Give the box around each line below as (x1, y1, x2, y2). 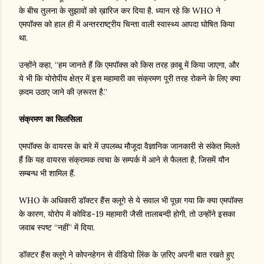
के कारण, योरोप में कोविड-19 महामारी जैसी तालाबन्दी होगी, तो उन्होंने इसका (19, 209, 235, 220)
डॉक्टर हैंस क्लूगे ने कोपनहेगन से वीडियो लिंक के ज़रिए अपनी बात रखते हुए (19, 249, 234, 260)
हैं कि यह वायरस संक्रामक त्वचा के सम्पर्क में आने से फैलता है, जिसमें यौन (19, 154, 229, 166)
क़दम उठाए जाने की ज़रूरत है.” (19, 87, 107, 98)
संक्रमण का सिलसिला (19, 114, 82, 125)
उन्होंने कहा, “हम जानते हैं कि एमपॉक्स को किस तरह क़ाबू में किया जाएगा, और (19, 60, 239, 71)
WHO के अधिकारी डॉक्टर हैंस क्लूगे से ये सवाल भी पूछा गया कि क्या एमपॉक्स (19, 195, 243, 206)
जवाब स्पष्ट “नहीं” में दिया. (19, 222, 95, 233)
